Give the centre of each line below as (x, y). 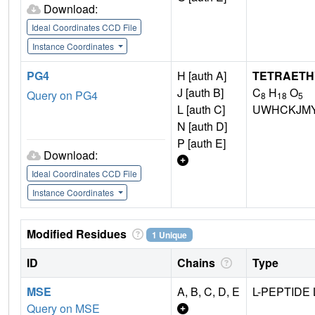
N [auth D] (202, 126)
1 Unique (169, 234)
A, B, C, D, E (208, 291)
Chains (198, 262)
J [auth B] (200, 92)
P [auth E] (201, 143)
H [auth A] (202, 75)
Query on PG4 (62, 95)
